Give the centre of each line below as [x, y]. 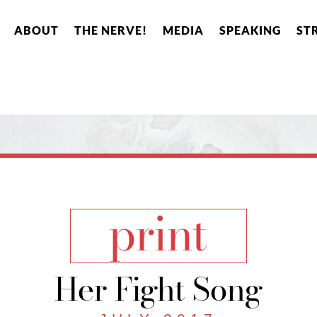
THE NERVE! [110, 30]
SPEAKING [250, 30]
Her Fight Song [158, 288]
